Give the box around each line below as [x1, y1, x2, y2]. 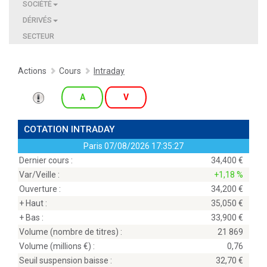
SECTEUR [23, 32, 54, 41]
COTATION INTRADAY [24, 124, 115, 135]
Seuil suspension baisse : [19, 256, 112, 265]
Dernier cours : [19, 156, 73, 165]
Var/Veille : [19, 170, 60, 179]
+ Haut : [19, 198, 47, 208]
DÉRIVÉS [23, 15, 52, 24]
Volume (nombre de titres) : [19, 227, 122, 237]
